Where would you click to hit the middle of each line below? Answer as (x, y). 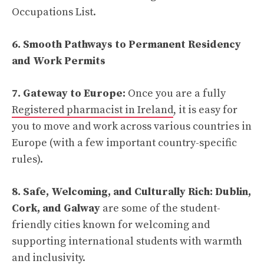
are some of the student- (161, 209)
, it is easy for (205, 110)
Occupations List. (54, 12)
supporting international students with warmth (127, 242)
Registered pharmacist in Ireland (93, 110)
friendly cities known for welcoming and (111, 225)
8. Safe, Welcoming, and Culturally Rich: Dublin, (131, 192)
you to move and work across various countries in (132, 127)
